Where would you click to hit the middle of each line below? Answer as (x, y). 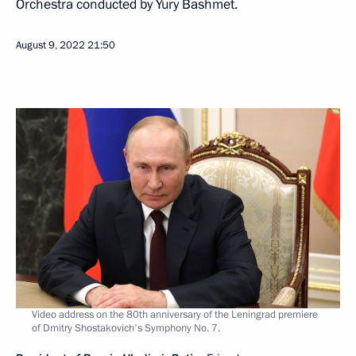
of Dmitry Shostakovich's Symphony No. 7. (126, 328)
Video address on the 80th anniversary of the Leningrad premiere (175, 314)
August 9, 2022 (50, 45)
